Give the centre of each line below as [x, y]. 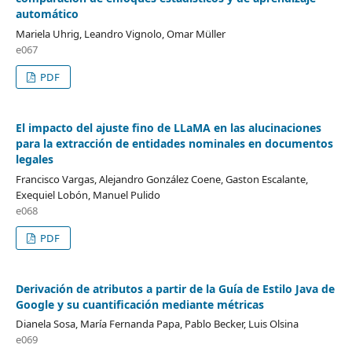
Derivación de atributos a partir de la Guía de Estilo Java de [175, 288]
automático [47, 13]
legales [34, 159]
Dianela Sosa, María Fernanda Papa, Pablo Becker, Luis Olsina [157, 324]
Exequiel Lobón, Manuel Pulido [88, 194]
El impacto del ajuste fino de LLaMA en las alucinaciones [168, 127]
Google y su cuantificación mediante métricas [139, 304]
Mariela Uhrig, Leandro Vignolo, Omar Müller [120, 33]
